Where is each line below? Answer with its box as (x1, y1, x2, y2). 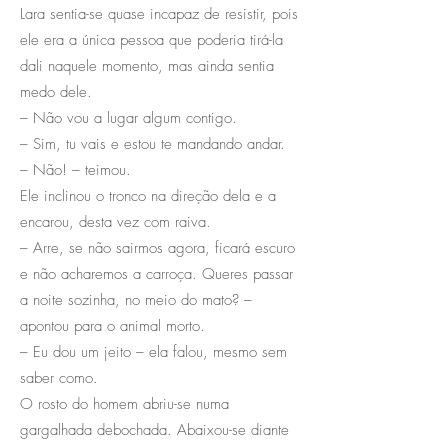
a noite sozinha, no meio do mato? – (20, 289, 252, 310)
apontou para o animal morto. (20, 315, 205, 336)
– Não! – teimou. (20, 159, 131, 180)
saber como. (20, 367, 98, 388)
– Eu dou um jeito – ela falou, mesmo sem (20, 341, 287, 362)
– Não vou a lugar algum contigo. (20, 107, 237, 128)
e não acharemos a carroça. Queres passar (20, 263, 293, 284)
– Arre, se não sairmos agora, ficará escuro (20, 237, 295, 258)
